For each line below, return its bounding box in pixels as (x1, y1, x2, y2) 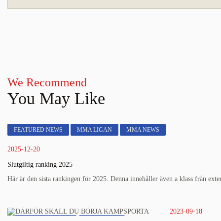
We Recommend (7, 75, 87, 89)
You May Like (7, 89, 105, 108)
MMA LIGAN (77, 126, 112, 133)
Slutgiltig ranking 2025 (7, 160, 73, 168)
